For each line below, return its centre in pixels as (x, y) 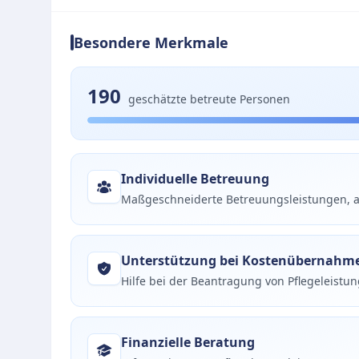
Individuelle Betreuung (195, 179)
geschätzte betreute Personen (209, 99)
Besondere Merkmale (151, 42)
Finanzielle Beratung (188, 342)
